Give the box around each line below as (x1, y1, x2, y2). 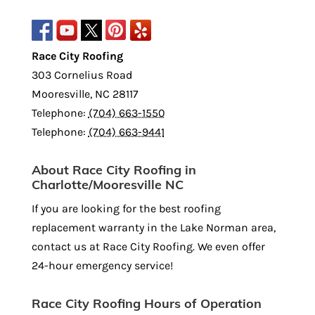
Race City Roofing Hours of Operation (31, 295, 262, 311)
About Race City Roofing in (31, 161, 196, 178)
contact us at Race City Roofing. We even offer (31, 239, 265, 253)
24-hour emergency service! (31, 258, 173, 272)
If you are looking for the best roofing (31, 201, 221, 215)
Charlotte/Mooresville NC (31, 176, 184, 193)
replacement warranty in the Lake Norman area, (31, 220, 276, 234)
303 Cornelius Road (31, 67, 132, 82)
